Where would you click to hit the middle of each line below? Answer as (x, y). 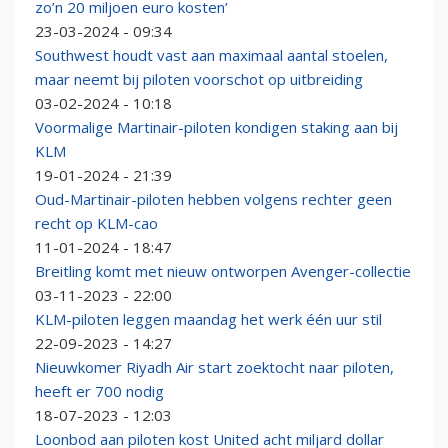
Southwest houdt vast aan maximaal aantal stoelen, (211, 55)
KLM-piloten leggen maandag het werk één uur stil (208, 319)
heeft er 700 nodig (99, 391)
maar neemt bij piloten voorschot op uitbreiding (199, 79)
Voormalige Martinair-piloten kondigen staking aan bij (216, 127)
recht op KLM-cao (96, 223)
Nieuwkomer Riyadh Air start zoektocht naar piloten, (214, 367)
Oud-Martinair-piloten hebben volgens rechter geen (213, 199)
